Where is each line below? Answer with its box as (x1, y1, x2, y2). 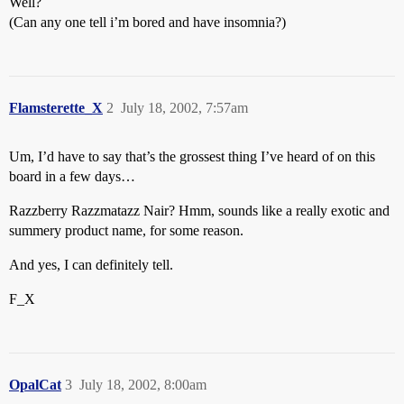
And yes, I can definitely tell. (9, 257, 173, 272)
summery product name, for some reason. (9, 223, 243, 238)
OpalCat (9, 377, 61, 392)
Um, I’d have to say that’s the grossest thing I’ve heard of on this (9, 149, 375, 164)
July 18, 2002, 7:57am (121, 100, 248, 115)
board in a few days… (9, 169, 135, 184)
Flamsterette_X (9, 100, 103, 115)
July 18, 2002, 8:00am (79, 377, 207, 392)
